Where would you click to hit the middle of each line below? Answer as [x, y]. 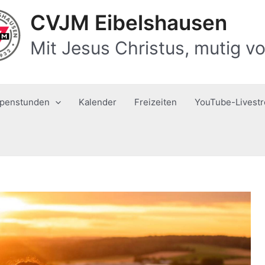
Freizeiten [156, 102]
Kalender [98, 102]
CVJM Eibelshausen [129, 22]
